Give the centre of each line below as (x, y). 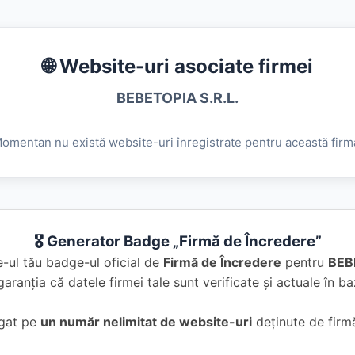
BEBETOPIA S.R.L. (177, 98)
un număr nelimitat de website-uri (146, 322)
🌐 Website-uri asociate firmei (177, 66)
